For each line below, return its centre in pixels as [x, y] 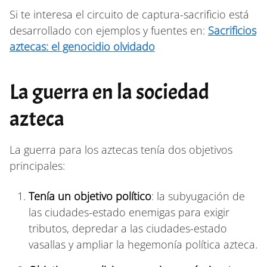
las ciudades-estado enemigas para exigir [129, 212]
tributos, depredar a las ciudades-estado [128, 228]
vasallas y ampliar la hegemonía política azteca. [143, 244]
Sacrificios [232, 30]
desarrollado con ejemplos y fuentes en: [109, 30]
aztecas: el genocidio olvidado [82, 46]
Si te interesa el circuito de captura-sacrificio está [129, 14]
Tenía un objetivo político [90, 196]
